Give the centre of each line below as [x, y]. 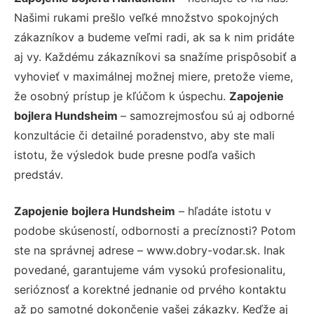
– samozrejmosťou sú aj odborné [207, 115]
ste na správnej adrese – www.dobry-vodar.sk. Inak [150, 250]
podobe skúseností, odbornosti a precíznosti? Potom [155, 230]
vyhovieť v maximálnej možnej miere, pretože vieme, [153, 76]
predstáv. [39, 174]
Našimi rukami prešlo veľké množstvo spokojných [146, 17]
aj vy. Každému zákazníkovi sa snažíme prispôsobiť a [155, 56]
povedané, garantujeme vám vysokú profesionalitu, [150, 269]
